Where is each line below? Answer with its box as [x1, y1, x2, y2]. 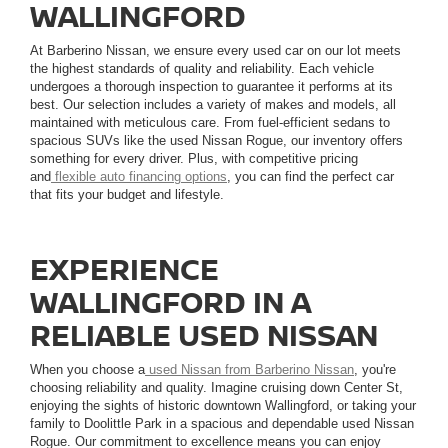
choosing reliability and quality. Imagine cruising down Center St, [30, 380, 403, 396]
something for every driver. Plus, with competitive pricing [30, 151, 358, 167]
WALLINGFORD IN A [30, 281, 311, 323]
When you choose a [30, 362, 145, 378]
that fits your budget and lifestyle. [30, 187, 224, 203]
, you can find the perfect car [227, 169, 394, 185]
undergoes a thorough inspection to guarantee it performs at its [30, 79, 393, 95]
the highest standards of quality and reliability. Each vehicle [30, 61, 374, 77]
